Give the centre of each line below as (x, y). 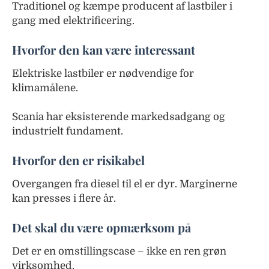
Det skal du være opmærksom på (101, 227)
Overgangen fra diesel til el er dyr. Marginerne (125, 184)
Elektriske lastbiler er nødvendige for (103, 73)
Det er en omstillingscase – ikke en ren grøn (119, 251)
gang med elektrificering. (73, 20)
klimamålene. (45, 88)
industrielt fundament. (68, 131)
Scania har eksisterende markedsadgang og (119, 116)
